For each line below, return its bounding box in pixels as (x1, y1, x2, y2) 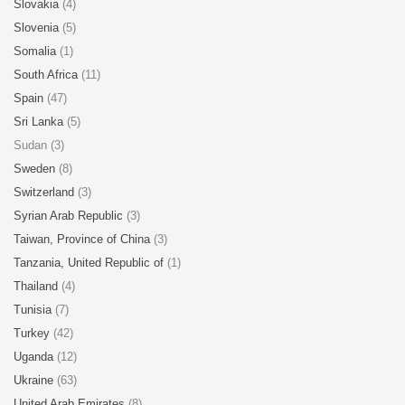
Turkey (14, 326, 53, 340)
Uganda (14, 350, 57, 363)
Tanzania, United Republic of (14, 256, 167, 269)
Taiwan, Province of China (14, 232, 154, 246)
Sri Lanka (14, 115, 67, 128)
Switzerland (14, 185, 78, 199)
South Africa (14, 68, 81, 81)
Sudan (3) (14, 138, 64, 152)
